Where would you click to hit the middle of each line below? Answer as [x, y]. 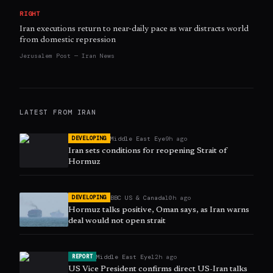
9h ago [176, 138]
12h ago [164, 257]
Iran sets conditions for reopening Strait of [147, 151]
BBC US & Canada [138, 197]
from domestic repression [68, 41]
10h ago [178, 197]
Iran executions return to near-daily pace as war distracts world [134, 30]
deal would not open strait [117, 222]
